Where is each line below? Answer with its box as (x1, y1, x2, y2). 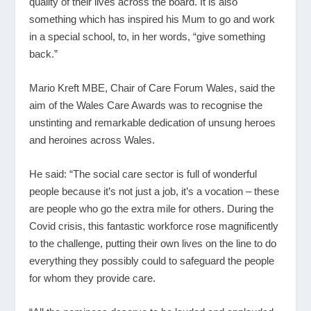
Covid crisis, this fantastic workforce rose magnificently (29, 219, 279, 232)
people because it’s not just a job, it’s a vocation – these (29, 185, 280, 197)
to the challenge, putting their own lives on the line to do (29, 237, 277, 249)
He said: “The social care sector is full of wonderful (29, 167, 258, 180)
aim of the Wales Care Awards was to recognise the (29, 99, 263, 111)
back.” (29, 47, 58, 60)
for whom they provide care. (29, 271, 156, 284)
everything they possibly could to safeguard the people (29, 254, 275, 267)
